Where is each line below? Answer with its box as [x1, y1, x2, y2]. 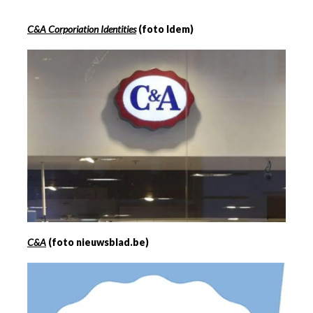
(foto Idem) [136, 23, 194, 36]
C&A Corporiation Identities [27, 23, 136, 36]
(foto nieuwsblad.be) [46, 236, 149, 249]
